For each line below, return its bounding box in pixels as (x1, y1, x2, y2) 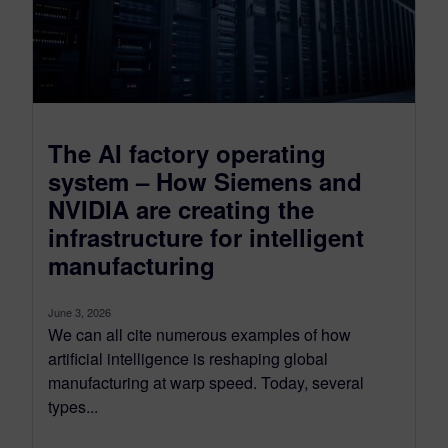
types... (48, 394, 98, 418)
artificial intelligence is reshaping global (48, 346, 328, 370)
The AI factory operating (48, 135, 326, 170)
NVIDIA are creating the (48, 191, 314, 226)
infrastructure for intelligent (48, 219, 364, 254)
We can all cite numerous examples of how (48, 322, 351, 346)
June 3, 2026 (48, 303, 111, 320)
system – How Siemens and (48, 163, 362, 198)
